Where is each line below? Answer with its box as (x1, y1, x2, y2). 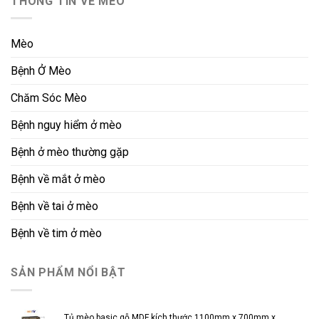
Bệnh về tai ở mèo (11, 199, 98, 214)
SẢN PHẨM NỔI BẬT (11, 266, 126, 280)
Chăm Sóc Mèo (11, 91, 87, 105)
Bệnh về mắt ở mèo (11, 172, 105, 187)
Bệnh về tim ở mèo (11, 226, 102, 241)
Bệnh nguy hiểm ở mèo (11, 118, 122, 132)
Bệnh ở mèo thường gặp (11, 145, 129, 159)
